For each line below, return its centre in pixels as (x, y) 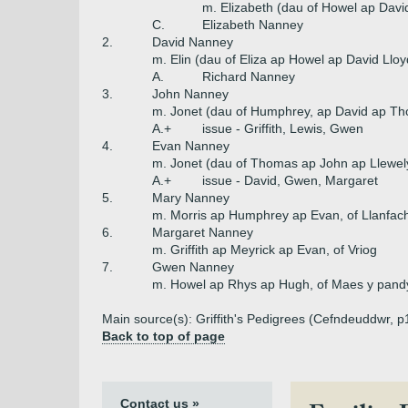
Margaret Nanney (203, 232)
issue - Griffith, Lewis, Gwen (283, 128)
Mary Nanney (191, 198)
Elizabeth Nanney (253, 25)
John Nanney (190, 94)
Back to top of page (163, 336)
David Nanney (193, 42)
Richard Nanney (249, 76)
